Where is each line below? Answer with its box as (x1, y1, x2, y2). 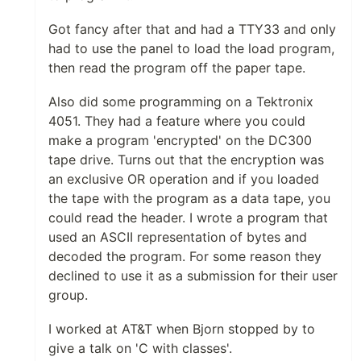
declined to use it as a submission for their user (48, 267, 338, 284)
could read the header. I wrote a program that (48, 209, 328, 226)
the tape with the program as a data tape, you (48, 189, 330, 206)
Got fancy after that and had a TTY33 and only (48, 20, 336, 37)
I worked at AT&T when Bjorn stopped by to (48, 320, 315, 337)
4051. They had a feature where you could (48, 112, 305, 129)
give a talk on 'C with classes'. (48, 339, 232, 356)
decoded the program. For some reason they (48, 247, 322, 264)
